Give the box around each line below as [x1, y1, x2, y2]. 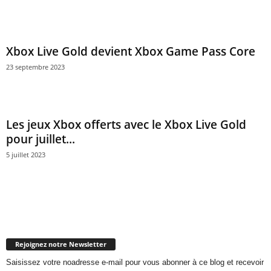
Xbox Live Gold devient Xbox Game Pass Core [6, 44, 258, 59]
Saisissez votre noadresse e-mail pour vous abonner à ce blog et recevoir [6, 257, 264, 267]
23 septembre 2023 [6, 62, 65, 71]
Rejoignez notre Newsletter [15, 239, 106, 249]
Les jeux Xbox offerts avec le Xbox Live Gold [6, 117, 246, 132]
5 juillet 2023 [6, 150, 45, 159]
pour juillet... [6, 131, 75, 147]
